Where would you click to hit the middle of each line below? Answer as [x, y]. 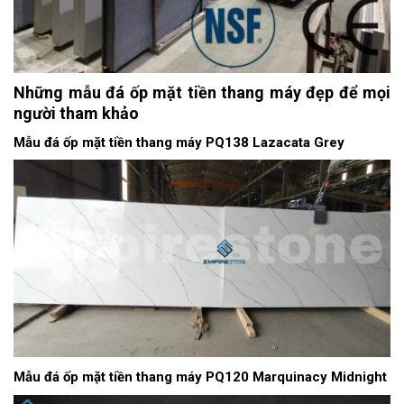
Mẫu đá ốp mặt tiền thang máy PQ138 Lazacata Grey [179, 142]
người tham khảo [76, 113]
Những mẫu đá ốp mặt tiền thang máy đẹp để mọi [202, 92]
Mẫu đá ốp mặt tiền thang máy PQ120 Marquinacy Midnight [200, 377]
